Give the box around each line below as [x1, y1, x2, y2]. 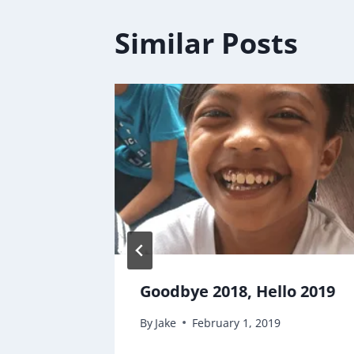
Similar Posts [115, 23, 298, 62]
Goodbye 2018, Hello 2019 [140, 281, 335, 303]
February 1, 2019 [192, 314, 281, 330]
